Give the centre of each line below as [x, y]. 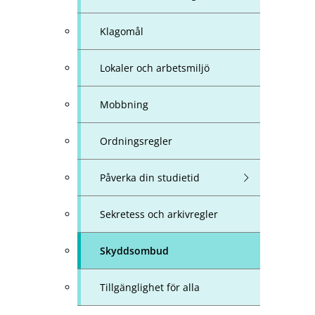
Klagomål [122, 32]
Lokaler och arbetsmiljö [155, 68]
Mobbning [124, 105]
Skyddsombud [134, 251]
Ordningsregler [136, 141]
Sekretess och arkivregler [159, 214]
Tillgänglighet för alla [150, 288]
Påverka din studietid [150, 178]
